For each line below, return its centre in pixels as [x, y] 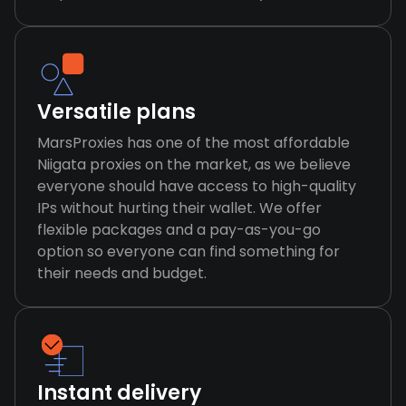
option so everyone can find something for [188, 251]
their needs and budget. [122, 273]
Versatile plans [116, 112]
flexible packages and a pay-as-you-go [179, 230]
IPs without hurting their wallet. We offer [179, 208]
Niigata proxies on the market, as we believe [194, 164]
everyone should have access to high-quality [197, 186]
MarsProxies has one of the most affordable [193, 143]
